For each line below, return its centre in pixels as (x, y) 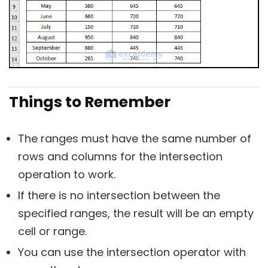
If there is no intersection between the (119, 196)
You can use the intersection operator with (132, 252)
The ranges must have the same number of (135, 139)
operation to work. (67, 175)
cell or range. (52, 232)
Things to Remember (90, 102)
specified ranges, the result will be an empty (136, 214)
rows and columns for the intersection (120, 157)
